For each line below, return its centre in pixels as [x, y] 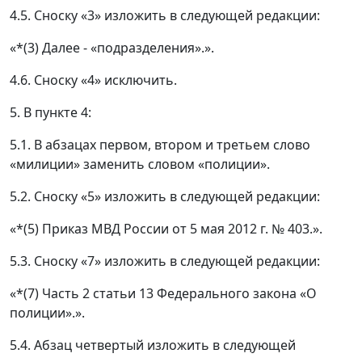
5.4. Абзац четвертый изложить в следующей [153, 345]
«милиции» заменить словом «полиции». [140, 164]
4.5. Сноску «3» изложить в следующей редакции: [165, 16]
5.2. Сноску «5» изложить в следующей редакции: [165, 197]
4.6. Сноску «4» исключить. [93, 80]
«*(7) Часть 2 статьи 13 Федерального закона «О [163, 294]
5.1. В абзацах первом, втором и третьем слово [160, 145]
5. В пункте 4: [51, 113]
